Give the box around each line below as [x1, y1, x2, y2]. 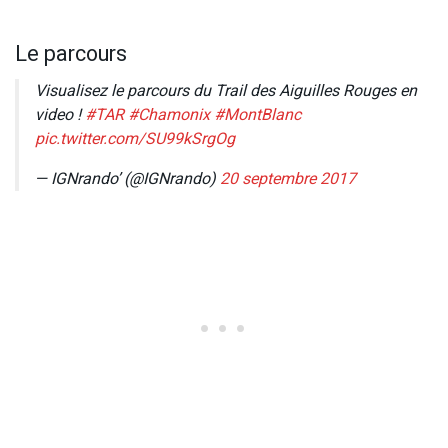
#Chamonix [128, 103, 210, 128]
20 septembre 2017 [220, 167, 356, 192]
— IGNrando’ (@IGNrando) [35, 167, 220, 192]
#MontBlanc [214, 103, 301, 128]
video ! [35, 103, 85, 128]
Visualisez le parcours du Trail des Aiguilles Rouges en [35, 79, 417, 104]
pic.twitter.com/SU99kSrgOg [35, 127, 235, 152]
